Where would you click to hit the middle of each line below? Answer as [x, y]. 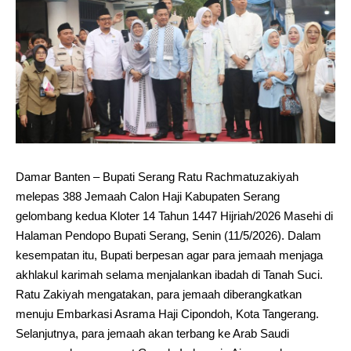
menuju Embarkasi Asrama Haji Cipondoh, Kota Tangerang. [167, 313]
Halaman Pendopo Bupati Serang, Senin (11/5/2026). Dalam [168, 235]
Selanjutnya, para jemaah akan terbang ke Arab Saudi [152, 333]
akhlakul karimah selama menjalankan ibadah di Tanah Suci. [169, 274]
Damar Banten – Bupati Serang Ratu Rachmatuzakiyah [157, 176]
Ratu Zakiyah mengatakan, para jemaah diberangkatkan [159, 294]
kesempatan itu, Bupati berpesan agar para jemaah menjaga [169, 255]
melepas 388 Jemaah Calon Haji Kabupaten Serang [148, 196]
